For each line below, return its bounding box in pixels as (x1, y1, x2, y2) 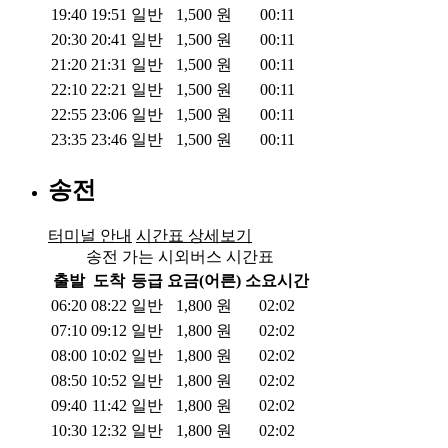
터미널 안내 (48, 227, 132, 245)
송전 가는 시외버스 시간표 (86, 248, 274, 266)
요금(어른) (167, 272, 241, 290)
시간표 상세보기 (136, 227, 252, 245)
